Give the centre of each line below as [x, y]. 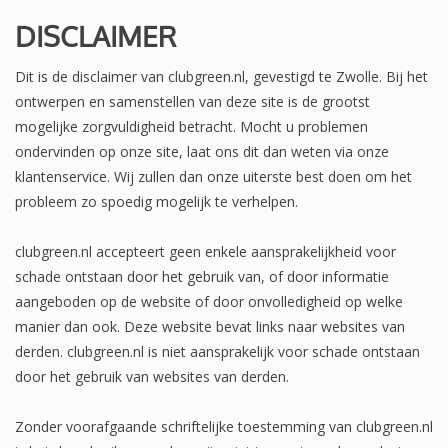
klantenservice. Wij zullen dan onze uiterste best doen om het [213, 176]
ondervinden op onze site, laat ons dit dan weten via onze [202, 151]
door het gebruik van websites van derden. [152, 376]
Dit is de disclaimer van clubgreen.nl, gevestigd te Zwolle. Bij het [221, 76]
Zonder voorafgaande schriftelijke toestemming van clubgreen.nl [224, 426]
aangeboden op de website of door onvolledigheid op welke [209, 301]
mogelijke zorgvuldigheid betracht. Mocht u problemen [191, 126]
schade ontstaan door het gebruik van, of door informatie [202, 276]
